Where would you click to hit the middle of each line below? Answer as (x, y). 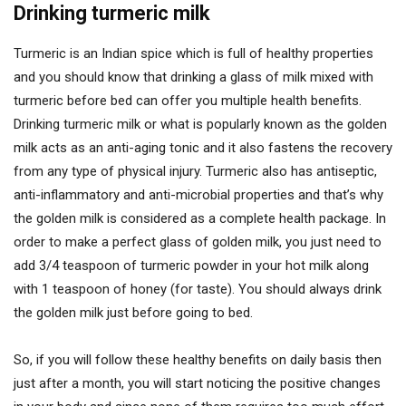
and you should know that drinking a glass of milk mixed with (193, 77)
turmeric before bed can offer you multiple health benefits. (188, 101)
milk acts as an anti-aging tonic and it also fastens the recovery (203, 148)
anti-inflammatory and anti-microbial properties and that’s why (198, 195)
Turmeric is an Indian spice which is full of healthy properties (193, 53)
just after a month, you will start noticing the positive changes (197, 383)
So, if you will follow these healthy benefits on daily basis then (198, 360)
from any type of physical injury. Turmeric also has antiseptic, (195, 171)
